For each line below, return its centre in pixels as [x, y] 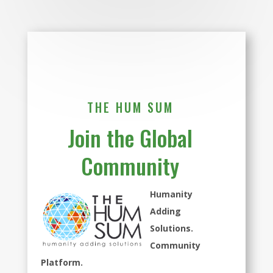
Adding [166, 211]
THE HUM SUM [130, 108]
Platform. [62, 263]
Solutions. [172, 229]
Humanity [172, 194]
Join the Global [130, 138]
